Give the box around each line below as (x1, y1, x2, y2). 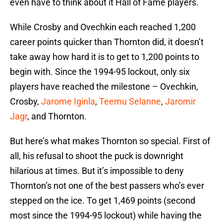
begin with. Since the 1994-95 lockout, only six (10, 66, 190, 77)
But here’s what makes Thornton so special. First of (10, 136, 210, 147)
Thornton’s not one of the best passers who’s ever (10, 180, 204, 191)
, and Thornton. (27, 111, 87, 122)
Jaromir (165, 96, 196, 107)
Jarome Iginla (41, 96, 95, 107)
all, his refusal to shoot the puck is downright (10, 151, 183, 162)
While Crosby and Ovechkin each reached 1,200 (10, 22, 196, 33)
